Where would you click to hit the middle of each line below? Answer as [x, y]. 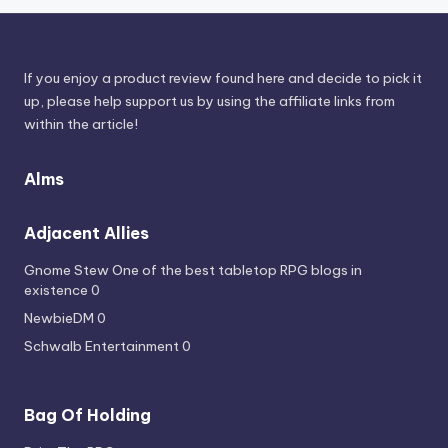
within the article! [81, 124]
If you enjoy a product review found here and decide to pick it [223, 78]
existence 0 [62, 290]
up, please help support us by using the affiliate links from [209, 101]
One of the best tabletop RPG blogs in [235, 270]
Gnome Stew [66, 270]
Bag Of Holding [87, 415]
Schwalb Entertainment [101, 346]
